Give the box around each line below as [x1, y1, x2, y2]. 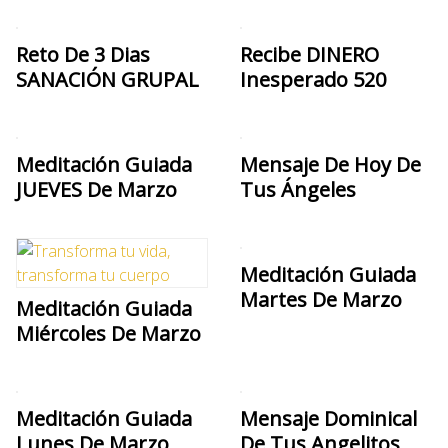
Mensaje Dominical [240, 404, 417, 432]
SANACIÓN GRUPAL [16, 65, 199, 93]
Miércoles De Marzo [16, 319, 201, 347]
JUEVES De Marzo [16, 175, 177, 203]
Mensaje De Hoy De [240, 150, 421, 178]
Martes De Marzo [240, 285, 402, 313]
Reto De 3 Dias [16, 40, 150, 68]
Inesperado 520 [240, 65, 386, 93]
